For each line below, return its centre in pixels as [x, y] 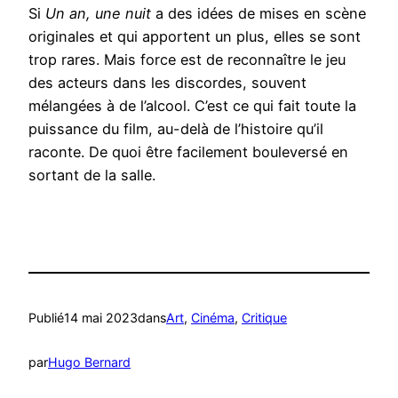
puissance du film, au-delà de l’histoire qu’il [176, 128]
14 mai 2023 [101, 317]
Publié [46, 317]
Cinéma [213, 317]
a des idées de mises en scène [259, 13]
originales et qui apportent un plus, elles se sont [195, 36]
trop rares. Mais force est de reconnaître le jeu [187, 59]
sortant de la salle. [92, 175]
